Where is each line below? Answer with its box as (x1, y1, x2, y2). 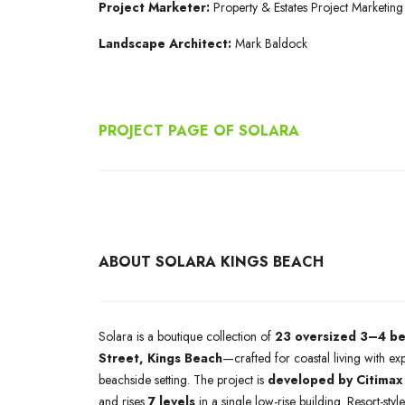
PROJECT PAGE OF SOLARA (99, 120, 299, 141)
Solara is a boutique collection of (99, 327, 275, 345)
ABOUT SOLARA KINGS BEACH (99, 251, 324, 272)
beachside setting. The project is (99, 371, 268, 389)
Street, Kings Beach (99, 349, 222, 367)
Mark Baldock (235, 34, 307, 52)
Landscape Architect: (99, 34, 235, 52)
